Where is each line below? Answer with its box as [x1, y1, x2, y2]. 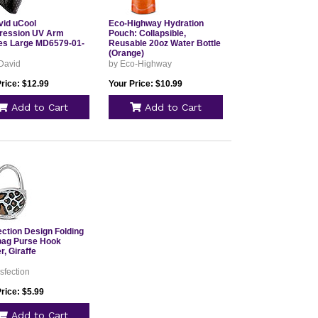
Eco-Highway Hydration [108, 18, 204, 28]
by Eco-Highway [108, 59, 172, 69]
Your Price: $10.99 [108, 79, 182, 89]
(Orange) [108, 48, 144, 58]
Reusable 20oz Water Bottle [108, 38, 221, 48]
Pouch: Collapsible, [108, 28, 186, 38]
